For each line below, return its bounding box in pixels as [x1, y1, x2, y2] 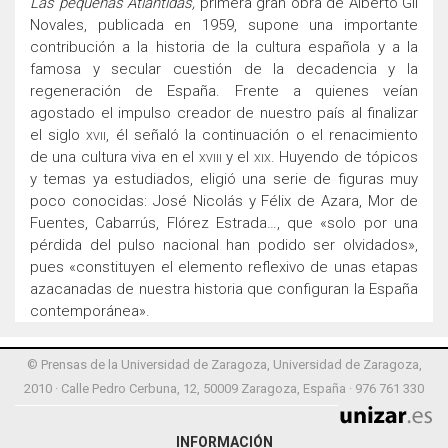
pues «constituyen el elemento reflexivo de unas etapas [30, 258, 418, 277]
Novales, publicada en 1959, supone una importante [30, 16, 418, 35]
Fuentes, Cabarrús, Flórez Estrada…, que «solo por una [30, 214, 418, 233]
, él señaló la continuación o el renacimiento [106, 126, 419, 145]
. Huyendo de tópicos [270, 148, 418, 167]
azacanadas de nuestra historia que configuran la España [30, 280, 418, 299]
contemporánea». [30, 302, 150, 321]
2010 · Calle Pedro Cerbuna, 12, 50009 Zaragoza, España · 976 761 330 [24, 381, 424, 397]
